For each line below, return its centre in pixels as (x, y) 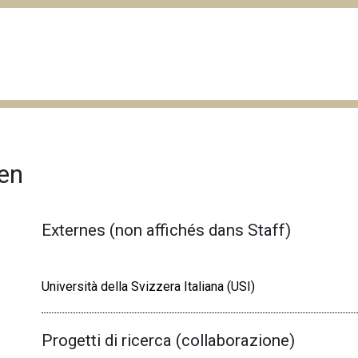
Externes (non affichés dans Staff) (167, 230)
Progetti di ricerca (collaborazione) (169, 341)
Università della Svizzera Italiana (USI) (149, 286)
